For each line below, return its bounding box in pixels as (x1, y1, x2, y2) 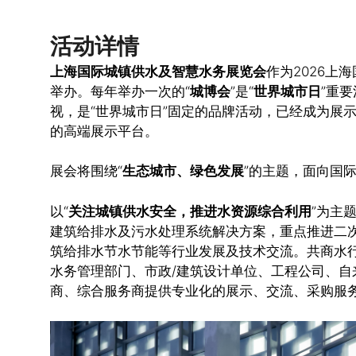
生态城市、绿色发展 (122, 163, 244, 180)
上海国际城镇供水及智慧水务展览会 (50, 63, 266, 79)
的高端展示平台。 (50, 122, 158, 139)
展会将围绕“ (50, 163, 122, 180)
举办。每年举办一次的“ (50, 83, 190, 99)
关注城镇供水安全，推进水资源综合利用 (68, 203, 311, 219)
